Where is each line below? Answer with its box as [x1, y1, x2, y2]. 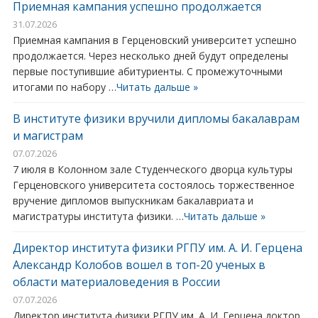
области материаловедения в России [12, 274, 220, 290]
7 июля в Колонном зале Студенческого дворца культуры [12, 163, 292, 177]
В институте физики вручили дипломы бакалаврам [12, 111, 300, 127]
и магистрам [12, 128, 83, 144]
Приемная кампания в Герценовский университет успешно [12, 33, 297, 48]
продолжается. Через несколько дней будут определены [12, 49, 288, 63]
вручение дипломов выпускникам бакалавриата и [12, 194, 253, 208]
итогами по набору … [12, 80, 116, 94]
